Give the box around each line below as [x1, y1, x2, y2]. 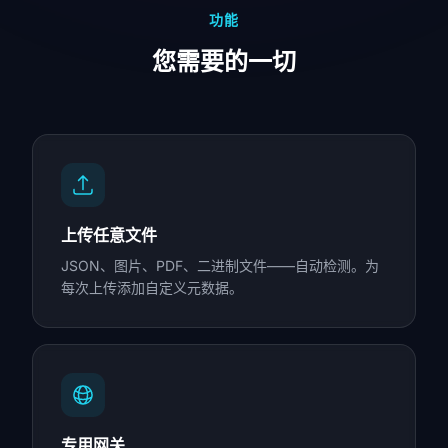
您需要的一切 [152, 47, 296, 76]
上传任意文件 [61, 225, 157, 245]
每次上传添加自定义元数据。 [61, 279, 243, 296]
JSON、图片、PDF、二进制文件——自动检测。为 [61, 257, 379, 274]
